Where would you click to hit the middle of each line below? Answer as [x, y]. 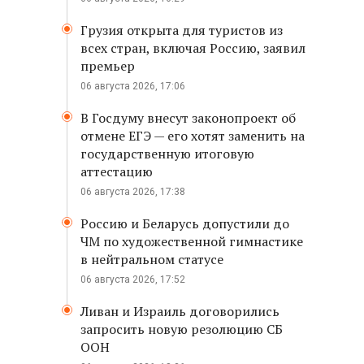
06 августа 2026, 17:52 [133, 279]
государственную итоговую [167, 154]
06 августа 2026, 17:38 [133, 192]
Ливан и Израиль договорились [180, 311]
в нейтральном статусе [152, 259]
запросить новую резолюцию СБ [182, 329]
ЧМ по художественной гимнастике [192, 241]
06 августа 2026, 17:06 [133, 86]
